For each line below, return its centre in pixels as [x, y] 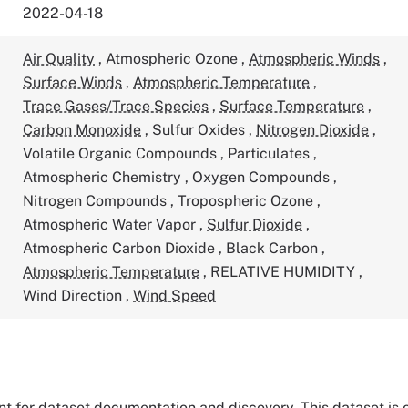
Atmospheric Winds [315, 59]
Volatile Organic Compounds [122, 153]
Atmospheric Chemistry [104, 177]
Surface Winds [73, 82]
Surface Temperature [292, 106]
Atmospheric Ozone [174, 59]
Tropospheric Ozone [248, 201]
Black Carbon [274, 248]
